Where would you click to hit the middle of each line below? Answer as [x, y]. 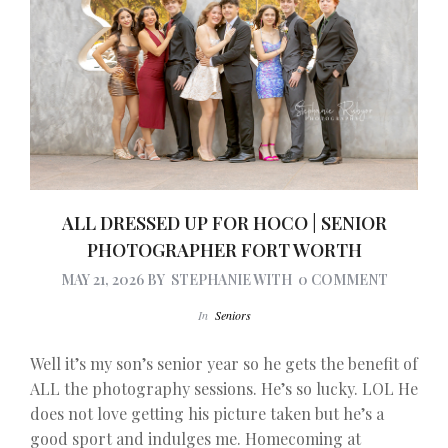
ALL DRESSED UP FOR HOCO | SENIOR [224, 222]
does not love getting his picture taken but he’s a [207, 414]
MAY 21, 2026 [102, 279]
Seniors [232, 314]
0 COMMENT [342, 279]
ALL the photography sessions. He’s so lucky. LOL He [224, 389]
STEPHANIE [210, 279]
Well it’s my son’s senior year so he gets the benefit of [224, 364]
